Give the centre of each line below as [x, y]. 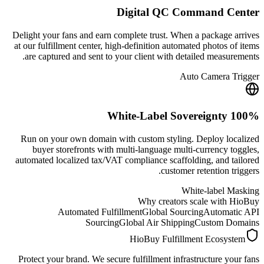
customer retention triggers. [210, 170]
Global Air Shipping [157, 222]
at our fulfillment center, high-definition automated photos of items [137, 46]
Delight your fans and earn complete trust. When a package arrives [136, 35]
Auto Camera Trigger [220, 77]
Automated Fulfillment [100, 212]
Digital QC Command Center [188, 12]
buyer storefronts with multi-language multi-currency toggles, [146, 149]
